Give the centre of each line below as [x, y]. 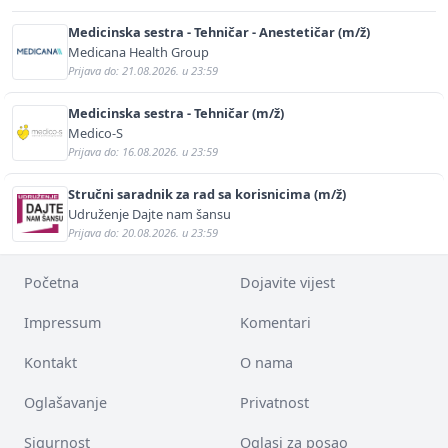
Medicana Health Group [138, 51]
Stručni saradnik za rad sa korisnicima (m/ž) [207, 193]
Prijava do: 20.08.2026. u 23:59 [143, 232]
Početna [51, 282]
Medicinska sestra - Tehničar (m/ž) [176, 112]
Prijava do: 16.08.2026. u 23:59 [143, 151]
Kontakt [50, 362]
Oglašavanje [65, 402]
